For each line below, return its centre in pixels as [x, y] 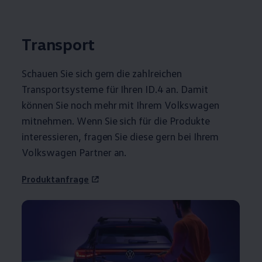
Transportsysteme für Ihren [82, 89]
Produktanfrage [56, 179]
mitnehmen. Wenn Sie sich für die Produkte [116, 120]
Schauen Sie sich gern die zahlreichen [102, 73]
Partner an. [101, 152]
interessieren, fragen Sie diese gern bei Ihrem [120, 136]
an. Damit [186, 89]
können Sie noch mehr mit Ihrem [92, 104]
